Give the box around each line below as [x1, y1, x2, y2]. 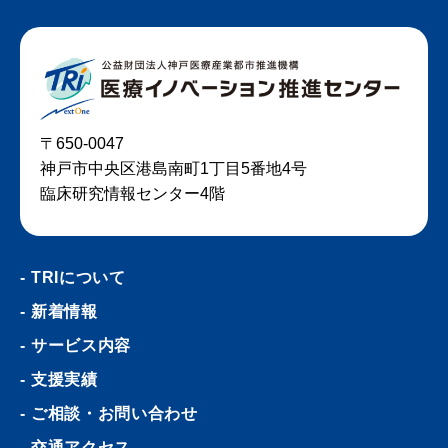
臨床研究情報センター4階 [40, 184, 225, 202]
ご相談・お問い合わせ [31, 404, 198, 422]
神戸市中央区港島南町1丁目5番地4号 [40, 159, 307, 177]
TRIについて [31, 268, 126, 286]
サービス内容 [31, 336, 132, 354]
